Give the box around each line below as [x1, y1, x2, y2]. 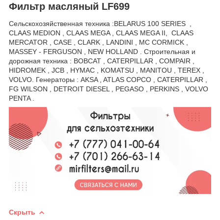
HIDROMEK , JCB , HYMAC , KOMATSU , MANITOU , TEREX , [9, 66, 204, 75]
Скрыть [9, 208, 35, 216]
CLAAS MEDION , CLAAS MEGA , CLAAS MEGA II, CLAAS [9, 29, 193, 37]
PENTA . [9, 94, 34, 103]
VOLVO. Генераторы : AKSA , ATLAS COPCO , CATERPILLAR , [9, 76, 207, 84]
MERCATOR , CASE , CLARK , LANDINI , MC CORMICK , [9, 38, 188, 47]
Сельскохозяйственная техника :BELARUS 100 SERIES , [9, 20, 192, 28]
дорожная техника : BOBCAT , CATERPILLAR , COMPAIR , [9, 57, 194, 65]
